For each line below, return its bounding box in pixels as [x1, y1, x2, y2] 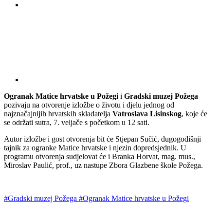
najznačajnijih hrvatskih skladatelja [4, 109, 112, 118]
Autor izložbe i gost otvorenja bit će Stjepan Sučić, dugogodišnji [4, 134, 201, 143]
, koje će [182, 109, 207, 118]
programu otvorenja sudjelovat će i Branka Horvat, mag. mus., [4, 152, 195, 161]
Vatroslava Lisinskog [112, 109, 182, 118]
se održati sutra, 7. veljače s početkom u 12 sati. [4, 118, 149, 127]
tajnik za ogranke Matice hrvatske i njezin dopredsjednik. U [4, 143, 186, 152]
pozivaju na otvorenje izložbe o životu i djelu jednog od [4, 100, 174, 109]
